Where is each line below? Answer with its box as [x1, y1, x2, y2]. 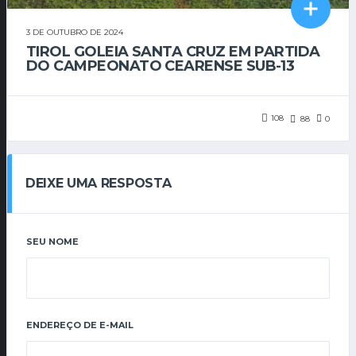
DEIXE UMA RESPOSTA [25, 175, 172, 191]
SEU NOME [26, 235, 79, 247]
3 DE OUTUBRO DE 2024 [26, 27, 123, 38]
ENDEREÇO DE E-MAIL [26, 319, 133, 331]
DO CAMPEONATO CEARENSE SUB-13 [26, 57, 295, 75]
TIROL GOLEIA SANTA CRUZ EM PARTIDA [26, 43, 320, 61]
